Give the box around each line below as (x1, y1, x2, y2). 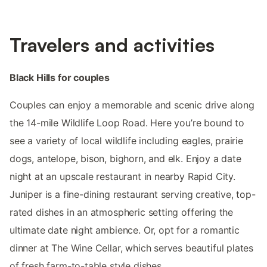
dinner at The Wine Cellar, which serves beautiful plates (10, 242, 254, 254)
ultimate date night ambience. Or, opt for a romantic (10, 224, 240, 237)
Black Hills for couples (10, 72, 110, 84)
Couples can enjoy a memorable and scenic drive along (10, 99, 254, 111)
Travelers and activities (10, 33, 215, 57)
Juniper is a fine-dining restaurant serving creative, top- (10, 188, 256, 201)
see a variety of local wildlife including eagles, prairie (10, 135, 243, 147)
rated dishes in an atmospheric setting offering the (10, 206, 234, 219)
